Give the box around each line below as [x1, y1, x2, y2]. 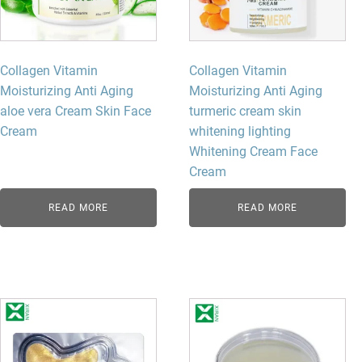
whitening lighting [189, 123, 292, 139]
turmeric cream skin [189, 103, 302, 119]
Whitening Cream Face [189, 143, 318, 159]
